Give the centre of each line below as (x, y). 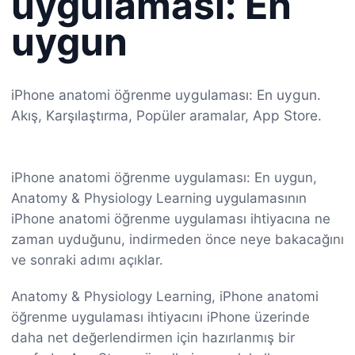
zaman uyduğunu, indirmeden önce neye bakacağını (177, 239)
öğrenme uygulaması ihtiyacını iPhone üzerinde (160, 317)
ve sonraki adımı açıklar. (87, 260)
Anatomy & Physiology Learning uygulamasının (159, 198)
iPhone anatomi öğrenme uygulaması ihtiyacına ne (171, 218)
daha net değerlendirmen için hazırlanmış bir (153, 337)
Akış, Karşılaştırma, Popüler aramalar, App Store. (166, 116)
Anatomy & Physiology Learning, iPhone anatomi (165, 296)
